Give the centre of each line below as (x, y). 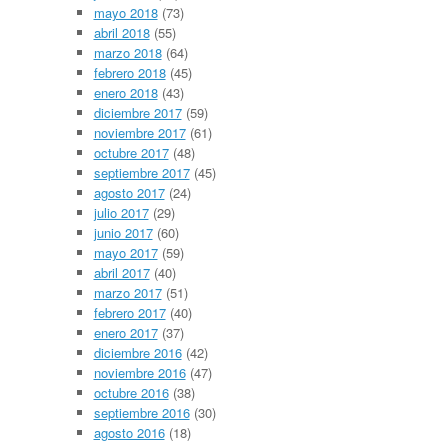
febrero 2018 (129, 73)
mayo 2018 (125, 13)
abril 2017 (121, 273)
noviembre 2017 (139, 133)
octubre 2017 (131, 153)
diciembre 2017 (137, 113)
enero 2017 (125, 333)
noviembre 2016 (139, 373)
